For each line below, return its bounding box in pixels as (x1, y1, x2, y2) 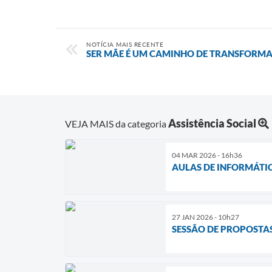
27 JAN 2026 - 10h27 (172, 212, 239, 222)
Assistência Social (168, 116, 256, 130)
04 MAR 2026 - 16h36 (172, 150, 242, 160)
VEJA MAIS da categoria (65, 117, 168, 129)
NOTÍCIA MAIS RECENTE (86, 40, 163, 48)
